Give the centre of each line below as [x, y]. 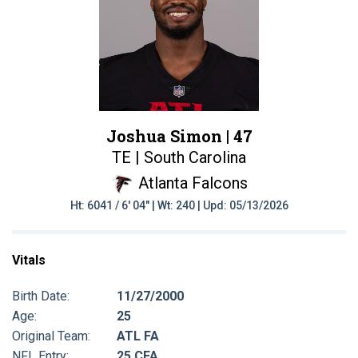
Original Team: [51, 336]
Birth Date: [41, 296]
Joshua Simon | [169, 136]
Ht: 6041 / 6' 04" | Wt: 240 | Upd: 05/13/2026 [179, 205]
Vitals [29, 260]
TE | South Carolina [179, 157]
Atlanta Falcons [193, 183]
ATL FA [138, 336]
